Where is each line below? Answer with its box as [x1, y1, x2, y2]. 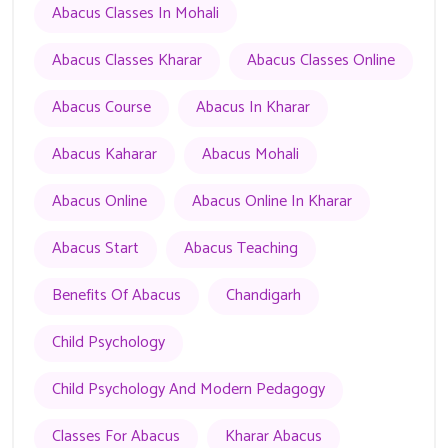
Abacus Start [52, 235, 139, 263]
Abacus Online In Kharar [192, 188, 352, 216]
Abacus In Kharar [196, 94, 310, 122]
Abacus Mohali [202, 141, 299, 169]
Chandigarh [226, 282, 301, 310]
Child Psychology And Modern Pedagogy [52, 376, 325, 404]
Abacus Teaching [184, 235, 298, 263]
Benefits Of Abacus [52, 282, 181, 310]
